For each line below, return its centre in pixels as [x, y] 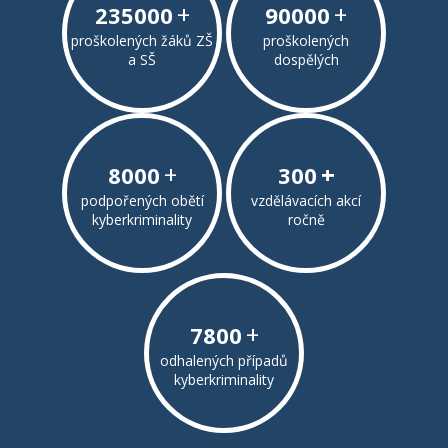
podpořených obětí [142, 200]
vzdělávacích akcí [306, 200]
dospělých [306, 59]
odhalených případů [224, 360]
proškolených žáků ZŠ [142, 40]
